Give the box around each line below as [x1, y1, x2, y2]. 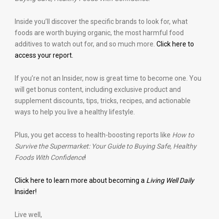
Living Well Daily [146, 176, 194, 184]
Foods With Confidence [15, 153, 85, 161]
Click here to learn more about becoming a [15, 176, 146, 184]
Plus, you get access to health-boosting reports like [15, 131, 172, 139]
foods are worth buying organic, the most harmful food [15, 29, 184, 37]
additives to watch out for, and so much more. [15, 40, 156, 48]
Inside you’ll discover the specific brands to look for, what [15, 18, 188, 25]
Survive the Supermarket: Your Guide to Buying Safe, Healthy [15, 142, 197, 150]
